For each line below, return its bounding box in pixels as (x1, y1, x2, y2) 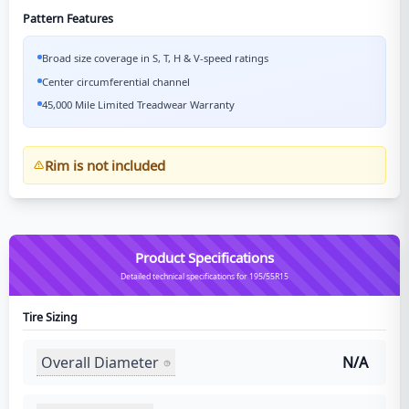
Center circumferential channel (42, 74, 190, 89)
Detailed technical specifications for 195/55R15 (121, 271, 288, 282)
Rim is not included (44, 156, 165, 174)
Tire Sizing (23, 309, 78, 325)
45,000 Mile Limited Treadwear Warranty (42, 98, 235, 111)
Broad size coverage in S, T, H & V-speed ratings (42, 51, 268, 65)
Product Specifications (135, 248, 274, 267)
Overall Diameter (41, 351, 159, 372)
